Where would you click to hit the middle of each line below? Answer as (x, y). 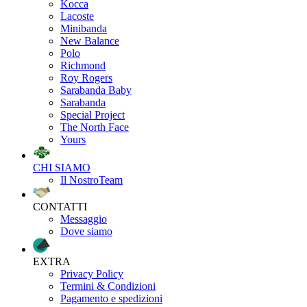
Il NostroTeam (91, 180)
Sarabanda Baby (96, 90)
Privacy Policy (92, 273)
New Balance (90, 40)
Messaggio (84, 219)
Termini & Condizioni (108, 286)
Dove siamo (86, 231)
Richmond (83, 65)
